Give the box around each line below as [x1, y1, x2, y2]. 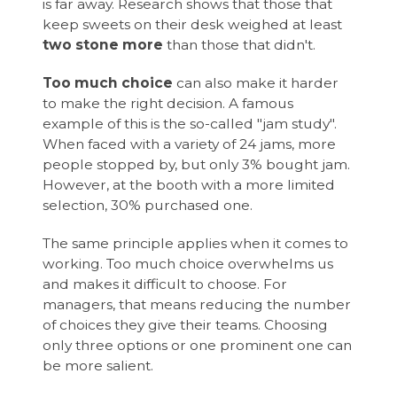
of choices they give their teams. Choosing [43, 315, 329, 333]
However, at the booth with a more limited [43, 175, 336, 193]
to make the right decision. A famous [43, 94, 294, 112]
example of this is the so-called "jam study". [43, 114, 338, 132]
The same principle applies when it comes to [43, 234, 349, 252]
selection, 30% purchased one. [43, 196, 257, 214]
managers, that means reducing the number [43, 295, 352, 313]
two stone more [43, 35, 164, 53]
